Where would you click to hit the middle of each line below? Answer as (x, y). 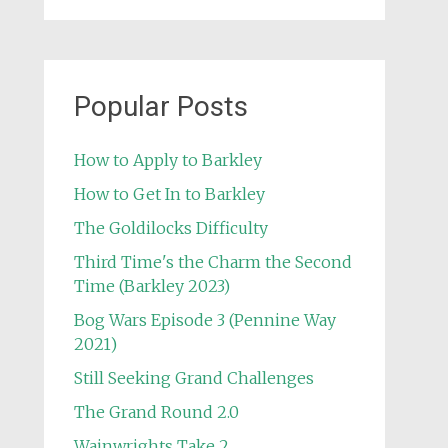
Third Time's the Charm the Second (212, 262)
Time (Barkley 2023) (151, 286)
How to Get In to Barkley (169, 194)
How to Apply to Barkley (167, 160)
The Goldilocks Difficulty (170, 228)
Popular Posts (160, 106)
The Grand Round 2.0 (156, 412)
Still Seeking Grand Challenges (193, 378)
